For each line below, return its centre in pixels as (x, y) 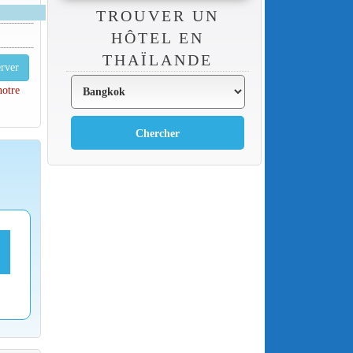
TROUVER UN (158, 15)
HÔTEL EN (158, 37)
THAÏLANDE (158, 59)
